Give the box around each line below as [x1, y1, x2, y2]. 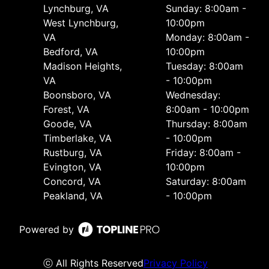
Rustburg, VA [43, 146, 102, 159]
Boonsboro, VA [43, 88, 111, 101]
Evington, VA [43, 160, 101, 173]
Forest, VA [43, 103, 89, 115]
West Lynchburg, [43, 16, 118, 29]
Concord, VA [43, 175, 101, 187]
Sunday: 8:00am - [166, 2, 246, 14]
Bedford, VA [43, 45, 98, 58]
